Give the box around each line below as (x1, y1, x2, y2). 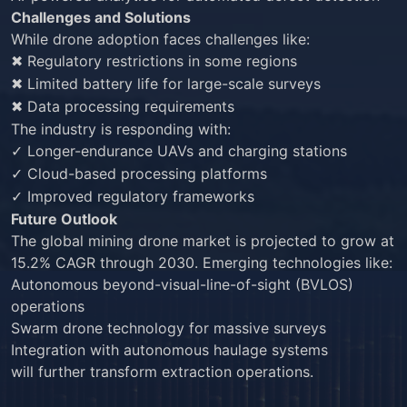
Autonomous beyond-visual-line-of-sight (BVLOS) (11, 275, 353, 293)
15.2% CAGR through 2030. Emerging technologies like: (11, 253, 392, 272)
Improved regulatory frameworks (23, 187, 254, 205)
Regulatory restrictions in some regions (23, 52, 297, 70)
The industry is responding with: (11, 120, 231, 138)
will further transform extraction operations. (11, 362, 313, 381)
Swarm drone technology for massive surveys (11, 319, 326, 337)
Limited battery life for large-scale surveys (23, 74, 321, 93)
